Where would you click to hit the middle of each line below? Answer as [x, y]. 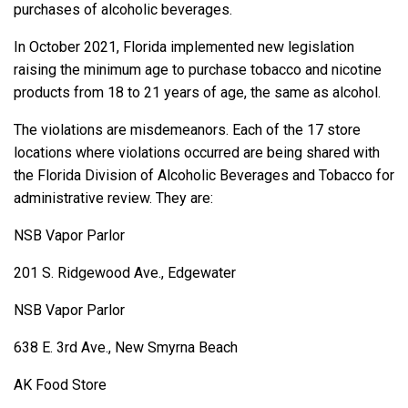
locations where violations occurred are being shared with [197, 153]
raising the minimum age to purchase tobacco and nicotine [198, 70]
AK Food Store [60, 385]
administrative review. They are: [113, 199]
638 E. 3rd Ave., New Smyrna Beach [126, 348]
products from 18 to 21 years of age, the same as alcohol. [197, 93]
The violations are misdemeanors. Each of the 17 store [187, 130]
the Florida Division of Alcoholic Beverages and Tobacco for [204, 176]
